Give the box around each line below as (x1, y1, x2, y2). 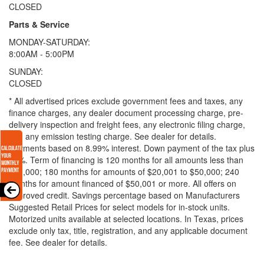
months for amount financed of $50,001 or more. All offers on (9, 177, 236, 189)
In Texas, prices (184, 212, 243, 225)
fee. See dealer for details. (9, 236, 107, 248)
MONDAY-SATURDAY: (9, 35, 90, 48)
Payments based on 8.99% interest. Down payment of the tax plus (9, 141, 255, 154)
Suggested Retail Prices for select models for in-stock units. (9, 200, 230, 213)
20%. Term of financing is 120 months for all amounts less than (9, 153, 243, 166)
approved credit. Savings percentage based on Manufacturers (9, 189, 240, 201)
